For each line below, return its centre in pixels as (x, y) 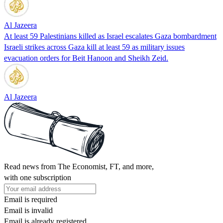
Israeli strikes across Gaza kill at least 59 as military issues (94, 47)
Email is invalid (28, 210)
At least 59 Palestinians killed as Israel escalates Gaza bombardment (110, 36)
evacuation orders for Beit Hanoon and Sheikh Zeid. (86, 58)
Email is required (31, 199)
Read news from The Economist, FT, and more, (79, 166)
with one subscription (38, 177)
